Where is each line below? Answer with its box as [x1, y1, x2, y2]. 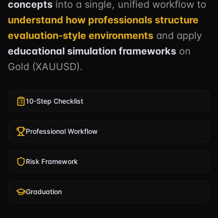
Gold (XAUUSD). [8, 61, 83, 73]
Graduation [26, 187, 62, 196]
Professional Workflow [26, 127, 98, 135]
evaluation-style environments [8, 30, 153, 41]
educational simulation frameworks [8, 45, 176, 57]
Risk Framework [26, 157, 78, 165]
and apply [153, 30, 202, 41]
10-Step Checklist [26, 97, 83, 105]
